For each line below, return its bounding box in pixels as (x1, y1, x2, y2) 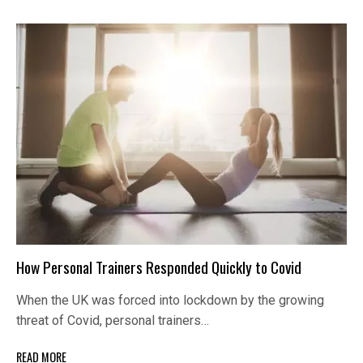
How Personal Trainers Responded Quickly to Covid (16, 255, 301, 280)
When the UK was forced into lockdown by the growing (16, 293, 324, 309)
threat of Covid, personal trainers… (16, 313, 209, 329)
